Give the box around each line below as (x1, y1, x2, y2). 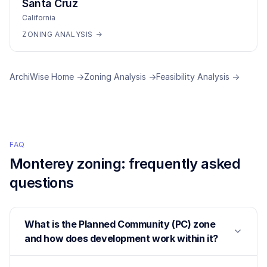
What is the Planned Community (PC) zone (24, 218, 216, 230)
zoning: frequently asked (73, 155, 241, 172)
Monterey (10, 155, 74, 172)
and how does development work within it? (24, 232, 219, 244)
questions (10, 174, 74, 191)
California (22, 13, 55, 22)
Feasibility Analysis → (156, 72, 240, 82)
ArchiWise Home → (10, 72, 84, 82)
